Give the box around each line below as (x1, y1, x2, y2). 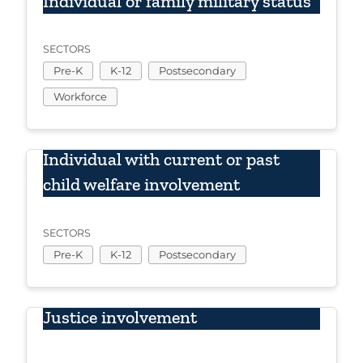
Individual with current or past (43, 148, 280, 171)
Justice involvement (43, 306, 197, 329)
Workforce (53, 90, 107, 104)
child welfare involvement (43, 173, 240, 196)
